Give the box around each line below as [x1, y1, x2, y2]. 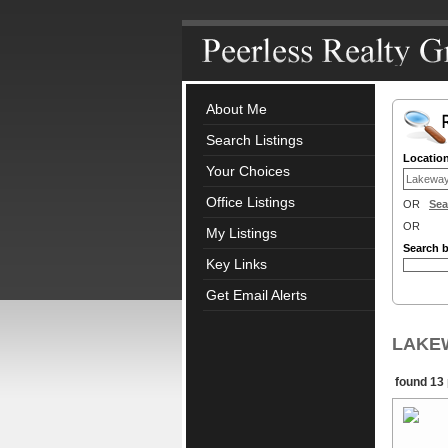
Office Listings [206, 194, 295, 210]
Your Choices [206, 163, 290, 179]
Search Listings [206, 132, 303, 148]
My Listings [206, 225, 277, 241]
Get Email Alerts [206, 287, 307, 303]
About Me [206, 101, 267, 117]
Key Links [206, 256, 267, 272]
